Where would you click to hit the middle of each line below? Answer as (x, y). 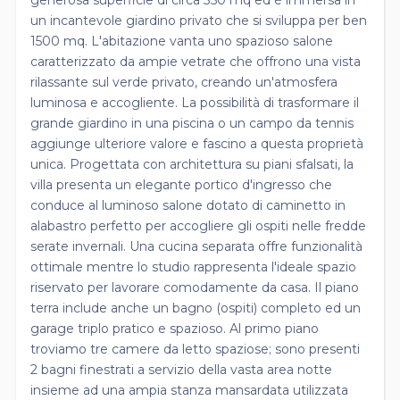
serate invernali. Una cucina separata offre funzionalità (196, 246)
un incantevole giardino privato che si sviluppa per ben (199, 20)
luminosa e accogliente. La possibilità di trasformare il (195, 102)
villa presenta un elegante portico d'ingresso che (181, 184)
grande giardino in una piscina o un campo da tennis (192, 123)
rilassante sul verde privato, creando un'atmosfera (184, 82)
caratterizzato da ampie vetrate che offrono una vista (196, 61)
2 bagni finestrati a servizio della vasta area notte (181, 369)
